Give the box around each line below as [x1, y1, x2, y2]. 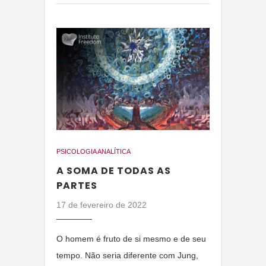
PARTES [56, 179, 97, 193]
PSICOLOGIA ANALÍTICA [56, 148, 131, 156]
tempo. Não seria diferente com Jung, [56, 251, 198, 261]
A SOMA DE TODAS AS [56, 164, 171, 178]
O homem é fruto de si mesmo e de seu [56, 234, 206, 244]
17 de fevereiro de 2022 [56, 200, 147, 210]
